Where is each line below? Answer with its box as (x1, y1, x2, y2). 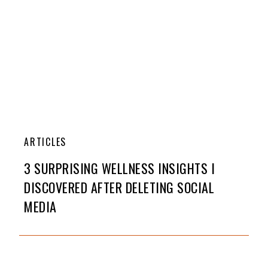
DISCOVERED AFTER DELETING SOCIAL (24, 177, 214, 197)
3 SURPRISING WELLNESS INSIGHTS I (24, 158, 215, 178)
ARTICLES (24, 134, 67, 149)
